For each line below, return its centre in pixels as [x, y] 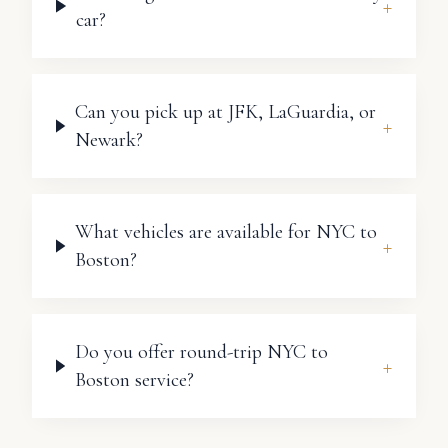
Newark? [108, 140]
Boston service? [134, 380]
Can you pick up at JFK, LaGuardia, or [225, 112]
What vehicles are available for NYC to [226, 232]
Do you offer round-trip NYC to [201, 352]
